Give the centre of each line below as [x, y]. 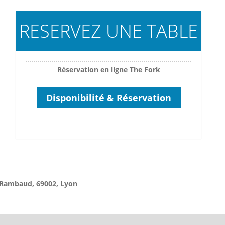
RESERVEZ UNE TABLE [108, 31]
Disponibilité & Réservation [108, 98]
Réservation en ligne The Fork [108, 70]
